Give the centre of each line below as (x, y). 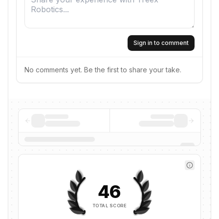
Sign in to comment (161, 43)
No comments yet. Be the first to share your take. (103, 70)
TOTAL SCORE (109, 205)
